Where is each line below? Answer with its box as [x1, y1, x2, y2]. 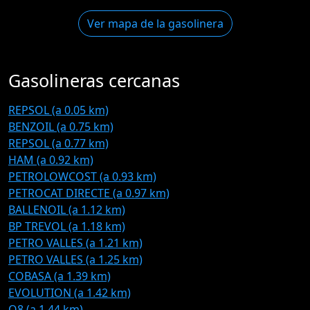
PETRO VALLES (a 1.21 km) [8, 235, 143, 250]
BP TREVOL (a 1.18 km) [8, 219, 125, 234]
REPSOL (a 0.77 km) [8, 136, 109, 151]
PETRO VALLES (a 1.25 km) [8, 252, 143, 267]
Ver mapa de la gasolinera [86, 16, 224, 31]
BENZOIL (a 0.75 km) [8, 119, 113, 134]
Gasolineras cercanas [8, 69, 180, 92]
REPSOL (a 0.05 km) [8, 102, 109, 118]
